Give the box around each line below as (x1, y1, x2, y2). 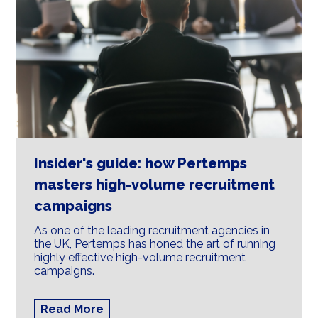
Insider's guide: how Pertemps (34, 154, 248, 172)
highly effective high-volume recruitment (34, 250, 246, 264)
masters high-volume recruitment (34, 175, 275, 193)
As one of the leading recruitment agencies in (34, 223, 270, 237)
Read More (40, 302, 104, 316)
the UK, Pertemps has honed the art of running (34, 236, 276, 251)
